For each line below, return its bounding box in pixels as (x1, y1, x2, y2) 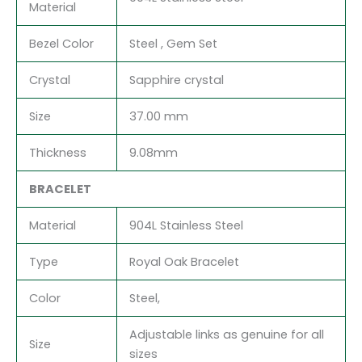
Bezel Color (28, 35, 94, 52)
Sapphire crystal (128, 71, 224, 88)
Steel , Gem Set (128, 35, 217, 52)
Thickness (28, 144, 86, 161)
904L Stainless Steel (128, 217, 243, 234)
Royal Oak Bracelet (128, 253, 239, 270)
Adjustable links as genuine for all (128, 326, 324, 343)
